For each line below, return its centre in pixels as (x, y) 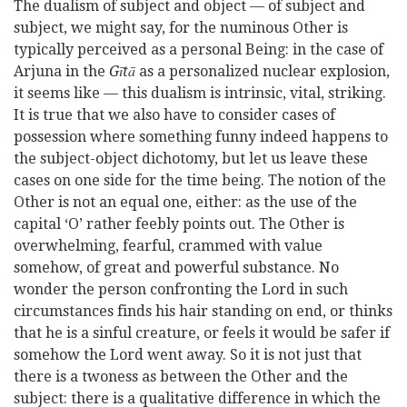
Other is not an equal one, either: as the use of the (185, 202)
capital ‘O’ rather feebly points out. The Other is (179, 224)
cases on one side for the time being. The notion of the (200, 180)
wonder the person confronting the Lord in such (181, 289)
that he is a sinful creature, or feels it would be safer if (202, 333)
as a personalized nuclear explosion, (263, 71)
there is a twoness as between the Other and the (181, 377)
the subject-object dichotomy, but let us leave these (191, 159)
